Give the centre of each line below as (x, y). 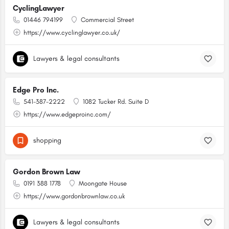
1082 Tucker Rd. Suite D (116, 101)
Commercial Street (107, 20)
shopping (47, 140)
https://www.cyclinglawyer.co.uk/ (72, 32)
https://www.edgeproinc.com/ (67, 114)
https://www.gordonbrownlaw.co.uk (74, 196)
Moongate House (103, 183)
